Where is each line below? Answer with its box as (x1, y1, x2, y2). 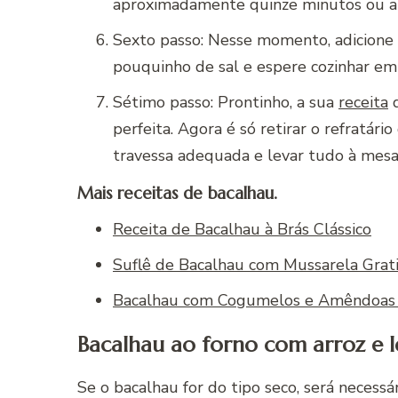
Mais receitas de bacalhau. (77, 183, 277, 204)
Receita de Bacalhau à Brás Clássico (113, 219, 371, 241)
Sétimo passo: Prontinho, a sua (113, 91, 338, 113)
